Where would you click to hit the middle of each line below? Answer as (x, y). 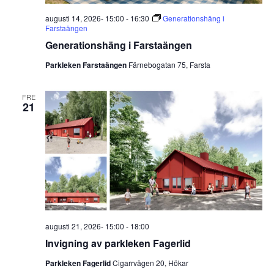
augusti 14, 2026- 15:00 (84, 18)
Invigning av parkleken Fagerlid (118, 243)
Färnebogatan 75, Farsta (169, 64)
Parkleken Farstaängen (87, 65)
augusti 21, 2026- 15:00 (84, 226)
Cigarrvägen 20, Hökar (150, 262)
